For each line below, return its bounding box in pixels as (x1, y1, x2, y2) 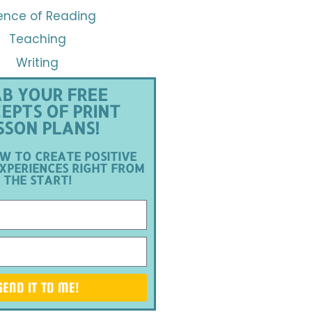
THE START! (3, 172, 72, 187)
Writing (16, 54, 59, 71)
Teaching (8, 31, 66, 47)
